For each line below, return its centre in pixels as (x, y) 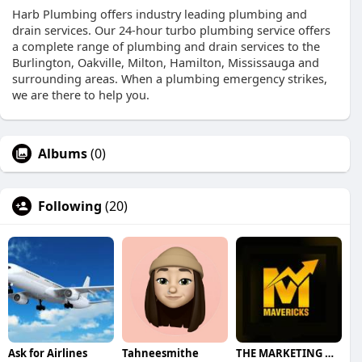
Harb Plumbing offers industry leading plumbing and (160, 14)
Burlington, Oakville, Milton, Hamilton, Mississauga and (166, 63)
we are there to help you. (81, 95)
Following (70, 206)
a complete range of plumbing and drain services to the (166, 46)
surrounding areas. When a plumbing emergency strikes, (170, 79)
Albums (63, 154)
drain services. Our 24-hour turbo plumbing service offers (171, 30)
